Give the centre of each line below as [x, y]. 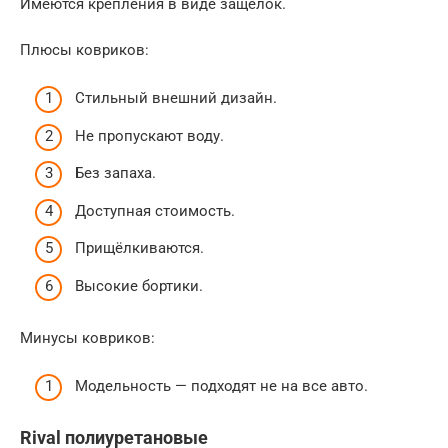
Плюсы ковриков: [84, 49]
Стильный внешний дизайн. [176, 98]
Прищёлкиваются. [139, 248]
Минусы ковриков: [87, 337]
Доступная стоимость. [155, 210]
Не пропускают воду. [149, 135]
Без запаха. [115, 173]
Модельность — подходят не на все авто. [221, 386]
